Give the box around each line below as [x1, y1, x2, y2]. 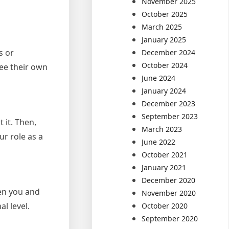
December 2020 [142, 175, 196, 185]
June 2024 [142, 73, 176, 83]
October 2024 [142, 60, 188, 70]
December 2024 [142, 48, 196, 57]
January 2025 [142, 35, 187, 44]
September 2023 [142, 111, 198, 121]
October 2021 [142, 150, 188, 159]
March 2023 [142, 124, 182, 134]
